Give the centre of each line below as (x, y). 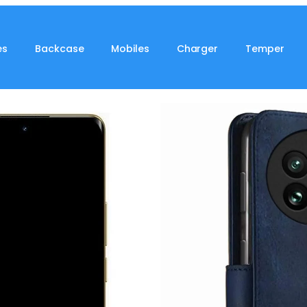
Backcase (60, 48)
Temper (265, 48)
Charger (197, 48)
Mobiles (130, 48)
